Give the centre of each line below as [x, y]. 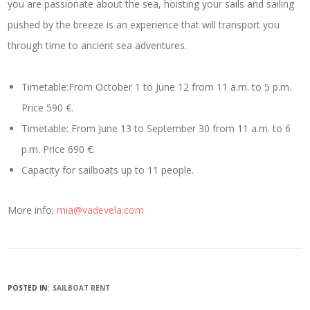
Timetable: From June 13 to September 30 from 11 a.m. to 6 [156, 129]
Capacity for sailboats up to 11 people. [108, 170]
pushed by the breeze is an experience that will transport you [144, 25]
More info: [33, 210]
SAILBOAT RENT [82, 288]
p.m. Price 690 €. [58, 149]
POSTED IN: [29, 288]
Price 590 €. [48, 108]
